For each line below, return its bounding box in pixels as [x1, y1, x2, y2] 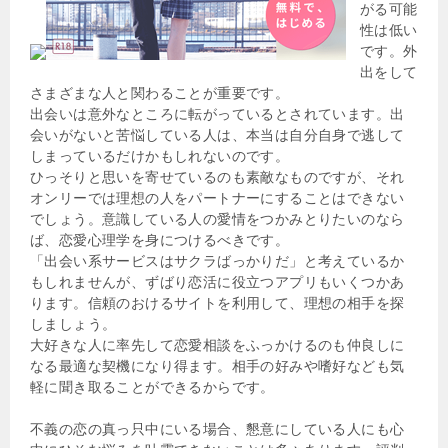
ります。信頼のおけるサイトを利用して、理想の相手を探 [30, 294, 405, 311]
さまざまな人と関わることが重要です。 [30, 84, 290, 101]
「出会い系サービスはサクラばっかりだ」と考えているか [30, 252, 405, 269]
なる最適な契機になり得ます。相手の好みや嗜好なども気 [30, 357, 405, 374]
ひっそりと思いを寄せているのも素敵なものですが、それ [30, 168, 405, 185]
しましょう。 [30, 315, 117, 332]
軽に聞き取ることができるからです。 [30, 378, 275, 395]
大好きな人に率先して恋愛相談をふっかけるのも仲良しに [30, 336, 405, 353]
